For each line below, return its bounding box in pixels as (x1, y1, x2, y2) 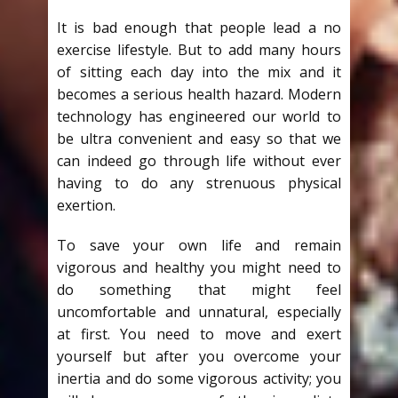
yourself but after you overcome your (57, 346, 341, 366)
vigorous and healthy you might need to (57, 258, 341, 277)
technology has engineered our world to (57, 107, 341, 126)
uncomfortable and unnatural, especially (57, 302, 341, 322)
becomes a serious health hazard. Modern (57, 84, 341, 104)
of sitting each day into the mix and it (57, 62, 341, 82)
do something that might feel (57, 280, 341, 299)
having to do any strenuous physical (57, 173, 341, 193)
